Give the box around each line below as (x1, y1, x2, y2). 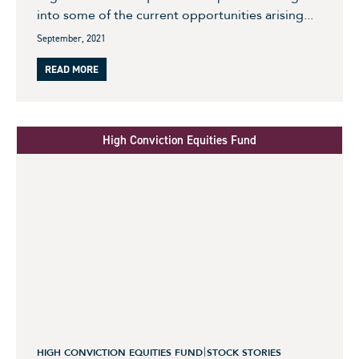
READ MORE (45, 63, 99, 77)
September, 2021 (37, 32, 106, 46)
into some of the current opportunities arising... (37, 6, 313, 25)
